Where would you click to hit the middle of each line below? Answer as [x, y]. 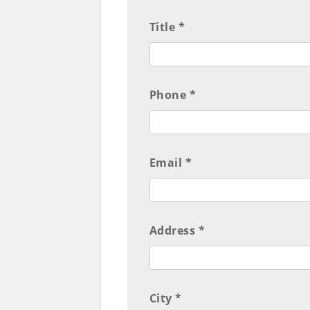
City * [165, 299]
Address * [177, 231]
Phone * [173, 95]
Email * [171, 163]
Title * [167, 27]
